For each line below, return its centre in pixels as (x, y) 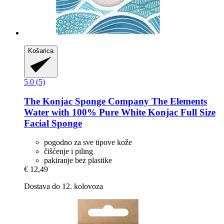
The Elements (178, 101)
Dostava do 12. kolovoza (63, 186)
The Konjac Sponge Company (86, 101)
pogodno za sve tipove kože (88, 142)
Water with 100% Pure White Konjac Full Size (120, 112)
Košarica (41, 51)
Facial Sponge (53, 123)
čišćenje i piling (68, 151)
